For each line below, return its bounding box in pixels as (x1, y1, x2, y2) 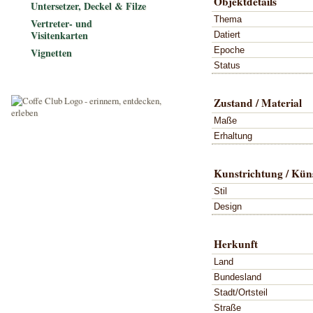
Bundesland (214, 271, 261, 282)
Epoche (214, 44, 245, 55)
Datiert (214, 29, 240, 40)
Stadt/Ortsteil (214, 286, 268, 298)
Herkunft (214, 235, 258, 252)
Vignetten (31, 45, 72, 60)
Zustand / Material (214, 94, 302, 110)
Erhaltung (214, 130, 252, 141)
